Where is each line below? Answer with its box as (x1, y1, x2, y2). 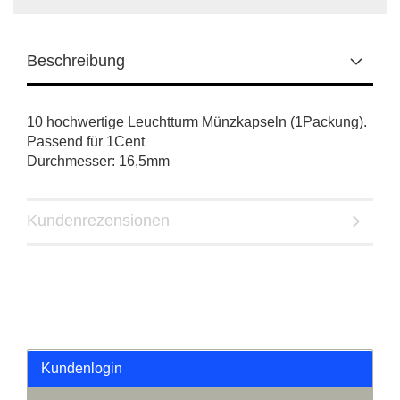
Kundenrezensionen (27, 212, 170, 229)
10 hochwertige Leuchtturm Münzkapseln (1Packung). (27, 114, 367, 129)
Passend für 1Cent (27, 134, 145, 149)
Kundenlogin (41, 361, 122, 376)
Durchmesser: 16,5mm (27, 154, 170, 169)
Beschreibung (27, 52, 125, 70)
